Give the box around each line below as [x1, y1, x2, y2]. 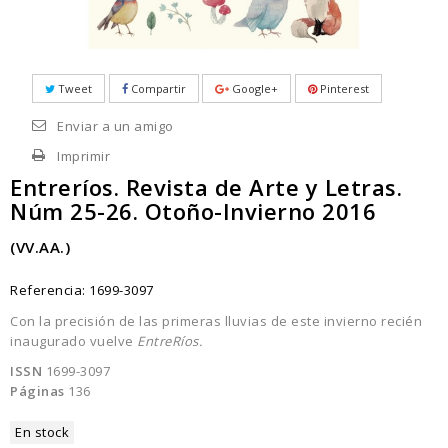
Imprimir [57, 147, 110, 166]
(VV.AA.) [10, 237, 70, 258]
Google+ [229, 81, 278, 97]
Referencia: [10, 281, 86, 300]
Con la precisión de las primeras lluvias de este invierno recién [10, 312, 422, 331]
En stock [15, 423, 69, 442]
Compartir [127, 81, 186, 97]
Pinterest [316, 81, 369, 97]
